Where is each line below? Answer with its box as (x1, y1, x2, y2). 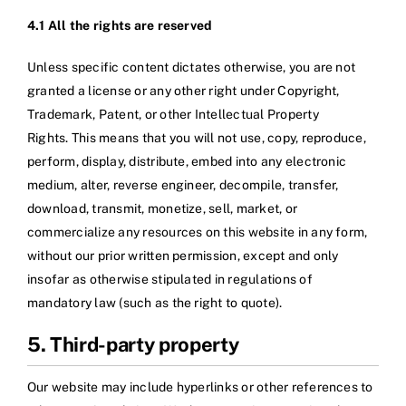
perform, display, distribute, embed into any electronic (27, 154, 347, 169)
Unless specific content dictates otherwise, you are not (27, 60, 356, 75)
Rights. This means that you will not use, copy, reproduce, (27, 130, 366, 146)
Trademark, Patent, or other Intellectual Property (27, 107, 319, 122)
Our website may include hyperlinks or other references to (27, 380, 373, 395)
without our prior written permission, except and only (27, 248, 339, 264)
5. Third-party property (27, 333, 239, 357)
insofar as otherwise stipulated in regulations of (27, 272, 313, 287)
